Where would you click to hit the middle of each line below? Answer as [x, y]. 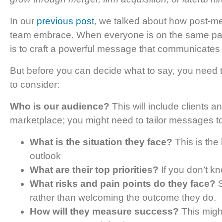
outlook [45, 156]
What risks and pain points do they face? [123, 183]
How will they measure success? [104, 211]
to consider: [35, 84]
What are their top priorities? [94, 169]
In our [23, 21]
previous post [65, 21]
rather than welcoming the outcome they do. [123, 197]
